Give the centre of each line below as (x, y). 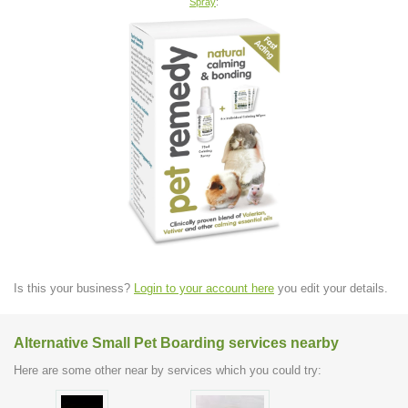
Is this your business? (74, 288)
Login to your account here (204, 288)
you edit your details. (331, 288)
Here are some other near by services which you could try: (168, 371)
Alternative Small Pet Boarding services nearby (176, 342)
